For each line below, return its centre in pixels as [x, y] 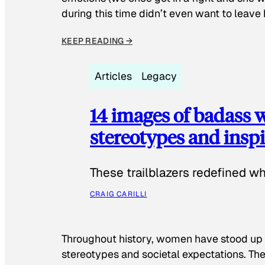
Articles [113, 76]
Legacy [159, 76]
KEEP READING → [97, 41]
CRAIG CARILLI [119, 194]
